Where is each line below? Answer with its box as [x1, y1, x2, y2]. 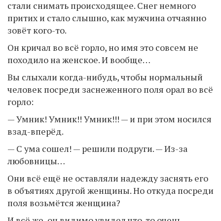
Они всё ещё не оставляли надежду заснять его [7, 172, 208, 184]
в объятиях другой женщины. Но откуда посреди [7, 184, 214, 196]
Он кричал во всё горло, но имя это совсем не [7, 41, 198, 53]
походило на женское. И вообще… [7, 53, 150, 66]
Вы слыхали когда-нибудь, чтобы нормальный [7, 71, 203, 83]
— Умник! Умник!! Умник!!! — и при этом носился [7, 112, 212, 125]
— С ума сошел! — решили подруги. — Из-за [7, 142, 187, 154]
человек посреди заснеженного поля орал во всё [7, 83, 213, 95]
